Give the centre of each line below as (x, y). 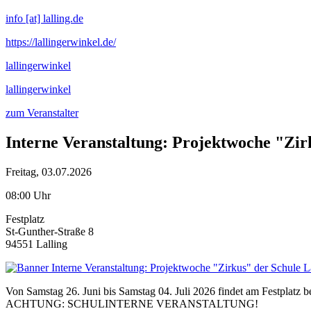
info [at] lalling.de (44, 18)
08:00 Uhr (28, 195)
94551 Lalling (36, 244)
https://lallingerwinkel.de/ (61, 42)
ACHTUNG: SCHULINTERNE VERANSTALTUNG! (132, 303)
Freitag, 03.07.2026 (49, 171)
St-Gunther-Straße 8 (50, 231)
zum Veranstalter (42, 113)
